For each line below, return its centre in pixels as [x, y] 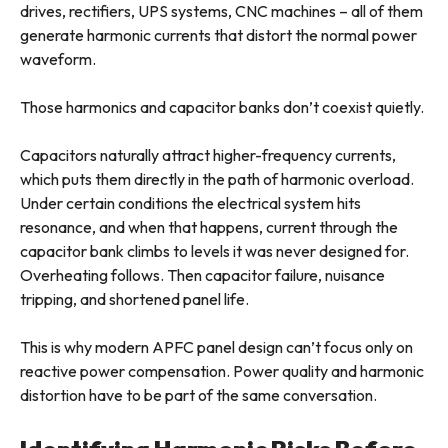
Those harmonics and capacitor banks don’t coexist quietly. [222, 107]
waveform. [58, 59]
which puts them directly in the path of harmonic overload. [217, 179]
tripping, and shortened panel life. [134, 299]
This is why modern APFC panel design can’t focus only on [216, 347]
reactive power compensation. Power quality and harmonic [222, 371]
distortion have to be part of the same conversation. [198, 395]
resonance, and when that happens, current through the [209, 227]
